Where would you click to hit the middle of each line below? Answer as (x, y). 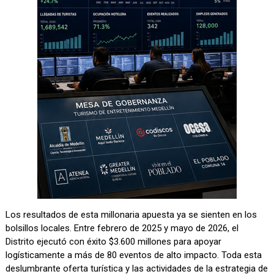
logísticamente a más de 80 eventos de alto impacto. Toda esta (134, 255)
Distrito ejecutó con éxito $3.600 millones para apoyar (114, 242)
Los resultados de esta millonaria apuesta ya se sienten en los (131, 215)
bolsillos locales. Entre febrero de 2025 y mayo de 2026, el (122, 228)
